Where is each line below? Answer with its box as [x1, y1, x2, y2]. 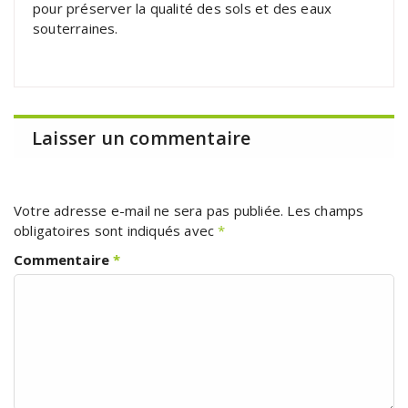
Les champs [287, 200, 364, 219]
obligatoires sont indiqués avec [14, 220, 219, 240]
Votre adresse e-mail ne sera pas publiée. [14, 200, 284, 219]
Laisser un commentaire [32, 125, 251, 150]
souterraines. [33, 18, 118, 37]
